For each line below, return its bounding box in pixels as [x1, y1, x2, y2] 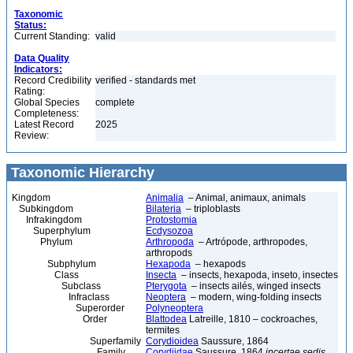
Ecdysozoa [146, 225, 193, 236]
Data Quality [14, 53, 69, 64]
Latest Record [14, 119, 74, 130]
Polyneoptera [146, 303, 203, 314]
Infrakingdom [12, 214, 82, 225]
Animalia [146, 192, 184, 203]
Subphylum [12, 258, 96, 269]
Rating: [14, 86, 45, 97]
